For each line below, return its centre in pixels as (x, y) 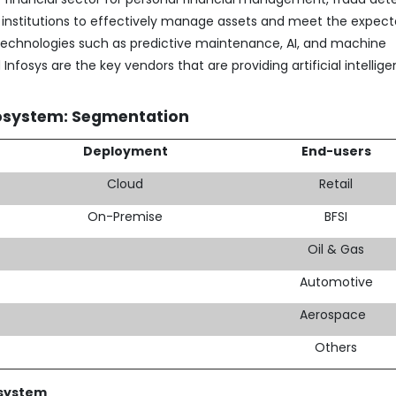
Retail (336, 183)
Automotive (336, 282)
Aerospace (336, 314)
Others (336, 347)
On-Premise (126, 216)
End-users (336, 151)
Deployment (125, 151)
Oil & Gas (336, 249)
